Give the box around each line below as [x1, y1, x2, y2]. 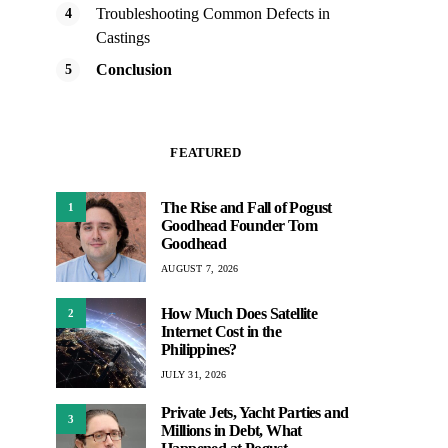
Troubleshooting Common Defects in [96, 5, 330, 22]
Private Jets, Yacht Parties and [161, 404, 349, 421]
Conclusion [96, 61, 172, 78]
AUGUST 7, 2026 [161, 262, 239, 274]
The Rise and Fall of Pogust [161, 198, 332, 216]
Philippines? [161, 340, 237, 358]
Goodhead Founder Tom [161, 216, 317, 234]
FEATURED [170, 145, 242, 160]
